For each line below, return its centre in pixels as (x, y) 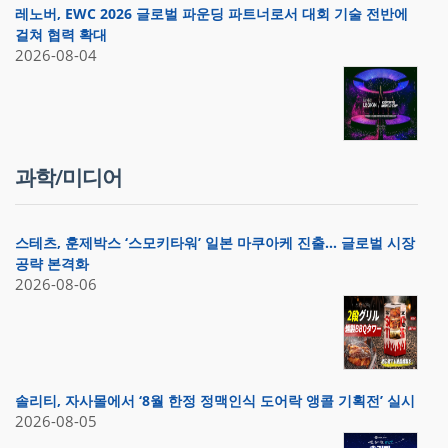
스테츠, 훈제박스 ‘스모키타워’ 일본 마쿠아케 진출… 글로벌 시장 (215, 243)
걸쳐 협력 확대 (61, 35)
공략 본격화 (52, 264)
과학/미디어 (68, 177)
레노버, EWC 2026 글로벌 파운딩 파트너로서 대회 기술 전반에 (211, 14)
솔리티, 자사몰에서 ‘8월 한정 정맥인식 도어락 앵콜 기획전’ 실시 (215, 401)
